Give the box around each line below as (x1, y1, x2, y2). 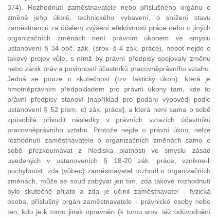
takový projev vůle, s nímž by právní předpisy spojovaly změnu (7, 54, 211, 62)
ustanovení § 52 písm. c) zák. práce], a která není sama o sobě (7, 106, 211, 113)
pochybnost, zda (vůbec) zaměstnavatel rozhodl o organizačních (7, 167, 211, 175)
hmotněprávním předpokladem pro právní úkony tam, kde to (7, 85, 211, 93)
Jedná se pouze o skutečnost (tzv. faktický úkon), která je (7, 75, 211, 83)
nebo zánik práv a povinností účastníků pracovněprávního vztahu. (7, 65, 211, 73)
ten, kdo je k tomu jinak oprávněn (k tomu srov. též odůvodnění (7, 208, 211, 216)
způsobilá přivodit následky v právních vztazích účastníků (7, 116, 211, 124)
